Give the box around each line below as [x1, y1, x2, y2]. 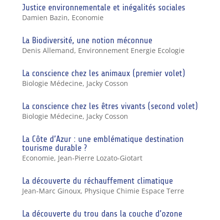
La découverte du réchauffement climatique [22, 175, 173, 186]
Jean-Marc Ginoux [22, 186, 81, 195]
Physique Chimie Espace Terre [84, 186, 184, 195]
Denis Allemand [22, 45, 74, 55]
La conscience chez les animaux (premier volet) [22, 68, 185, 78]
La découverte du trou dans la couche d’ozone [22, 208, 182, 219]
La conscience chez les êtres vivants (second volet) [22, 101, 198, 111]
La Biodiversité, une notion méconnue [22, 35, 152, 45]
